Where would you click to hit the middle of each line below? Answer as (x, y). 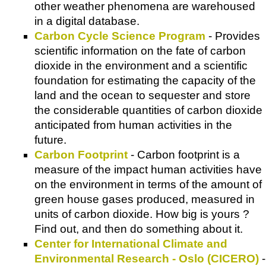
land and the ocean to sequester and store (142, 95)
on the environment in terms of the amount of (148, 184)
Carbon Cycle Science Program (120, 36)
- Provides (233, 36)
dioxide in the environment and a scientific (141, 65)
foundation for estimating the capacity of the (145, 80)
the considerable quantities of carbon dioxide (148, 110)
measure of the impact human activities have (148, 169)
